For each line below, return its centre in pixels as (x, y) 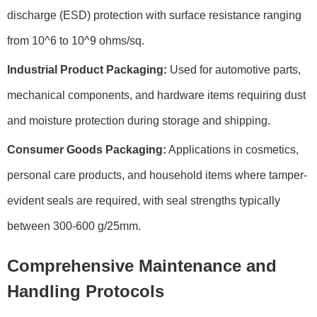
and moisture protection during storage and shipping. (139, 120)
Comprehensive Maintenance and (142, 265)
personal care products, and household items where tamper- (157, 175)
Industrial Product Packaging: (87, 69)
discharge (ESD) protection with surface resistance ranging (154, 15)
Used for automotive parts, (234, 69)
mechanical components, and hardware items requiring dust (156, 95)
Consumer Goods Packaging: (87, 149)
